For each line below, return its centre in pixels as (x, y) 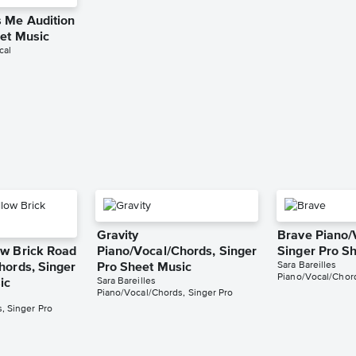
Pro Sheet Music (144, 268)
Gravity (118, 236)
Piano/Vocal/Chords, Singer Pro (165, 294)
